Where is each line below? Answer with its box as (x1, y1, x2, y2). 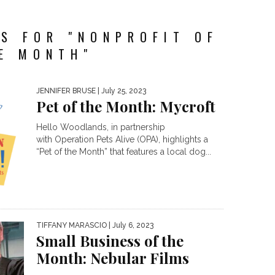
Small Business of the (36, 231, 184, 251)
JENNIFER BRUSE (36, 87, 96, 95)
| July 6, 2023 (107, 221, 153, 230)
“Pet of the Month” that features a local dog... (36, 147, 211, 157)
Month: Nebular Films (36, 248, 189, 268)
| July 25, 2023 (96, 87, 146, 95)
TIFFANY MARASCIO (36, 221, 107, 230)
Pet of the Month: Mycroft (36, 96, 215, 116)
